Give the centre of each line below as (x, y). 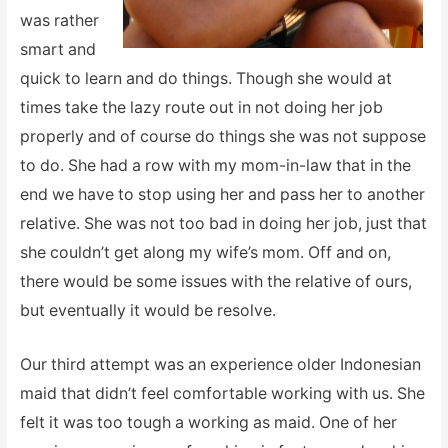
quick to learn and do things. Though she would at (205, 78)
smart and (57, 49)
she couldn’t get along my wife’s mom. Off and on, (205, 252)
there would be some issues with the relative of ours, (215, 281)
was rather (59, 20)
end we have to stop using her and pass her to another (222, 194)
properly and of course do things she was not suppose (222, 136)
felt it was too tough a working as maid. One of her (208, 423)
